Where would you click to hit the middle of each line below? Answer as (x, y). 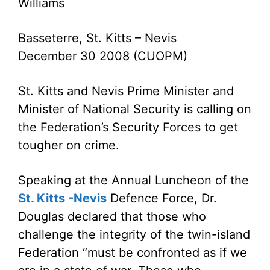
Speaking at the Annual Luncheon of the (133, 180)
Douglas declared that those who (112, 216)
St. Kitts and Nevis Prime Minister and (126, 91)
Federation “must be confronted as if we (133, 253)
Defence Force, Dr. (162, 198)
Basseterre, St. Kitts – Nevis (97, 38)
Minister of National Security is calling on (135, 109)
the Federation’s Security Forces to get (128, 127)
